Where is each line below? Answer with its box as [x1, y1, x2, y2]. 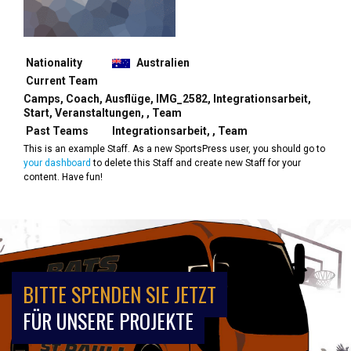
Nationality [26, 56, 82, 70]
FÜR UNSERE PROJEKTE [23, 306, 194, 337]
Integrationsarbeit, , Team [112, 125, 248, 138]
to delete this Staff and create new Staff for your [91, 157, 301, 169]
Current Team [26, 74, 98, 88]
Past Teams [26, 125, 89, 138]
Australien [134, 56, 190, 70]
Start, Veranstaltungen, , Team [24, 107, 182, 120]
